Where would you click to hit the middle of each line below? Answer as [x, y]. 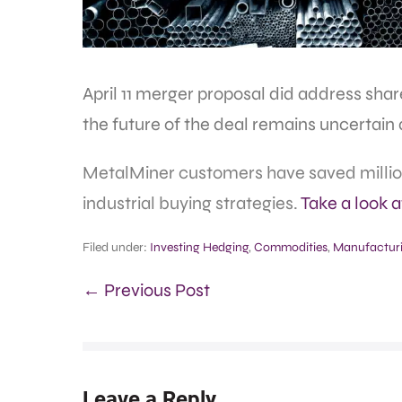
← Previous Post [146, 291]
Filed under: [115, 248]
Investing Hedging [199, 248]
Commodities [291, 248]
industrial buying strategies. [192, 204]
